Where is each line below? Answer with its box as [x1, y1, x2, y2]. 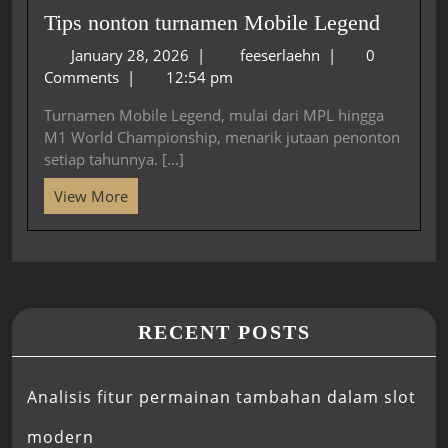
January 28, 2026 [70, 44, 193, 65]
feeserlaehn [239, 44, 324, 65]
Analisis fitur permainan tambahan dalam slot [27, 385, 416, 408]
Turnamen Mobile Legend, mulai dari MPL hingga [44, 104, 384, 125]
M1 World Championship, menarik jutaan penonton [44, 126, 400, 147]
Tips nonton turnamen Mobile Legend [44, 10, 380, 35]
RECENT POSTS [137, 320, 311, 343]
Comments [44, 66, 123, 87]
